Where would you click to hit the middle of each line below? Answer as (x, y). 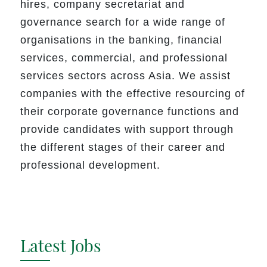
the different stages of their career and (123, 148)
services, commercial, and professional (124, 58)
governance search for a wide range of (123, 22)
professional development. (91, 165)
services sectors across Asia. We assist (126, 76)
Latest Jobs (61, 245)
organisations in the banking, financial (122, 40)
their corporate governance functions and (130, 112)
